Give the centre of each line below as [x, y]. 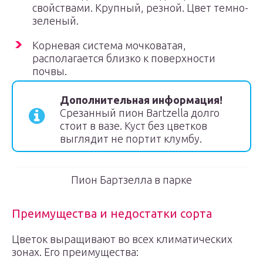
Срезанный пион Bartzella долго [140, 113]
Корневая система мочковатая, [109, 45]
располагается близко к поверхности [124, 58]
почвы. [50, 71]
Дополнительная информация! [141, 100]
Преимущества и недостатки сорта [112, 213]
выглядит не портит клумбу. [131, 139]
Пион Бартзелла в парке [131, 180]
